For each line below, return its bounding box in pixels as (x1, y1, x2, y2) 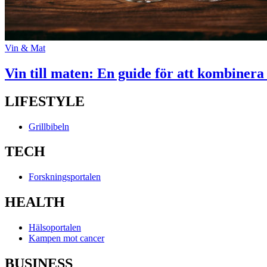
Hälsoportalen (29, 222, 81, 233)
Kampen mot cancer (29, 233, 104, 244)
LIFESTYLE (5, 93, 85, 109)
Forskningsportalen (29, 172, 101, 182)
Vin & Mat (5, 42, 45, 53)
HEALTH (5, 194, 65, 210)
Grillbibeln (29, 121, 69, 132)
